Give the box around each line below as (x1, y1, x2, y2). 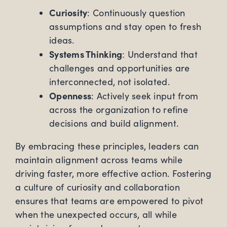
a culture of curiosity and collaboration (15, 181, 180, 194)
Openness (49, 89, 92, 102)
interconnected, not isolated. (49, 75, 170, 88)
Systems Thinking (49, 48, 123, 61)
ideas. (49, 34, 74, 47)
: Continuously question (87, 7, 185, 19)
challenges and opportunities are (49, 62, 190, 74)
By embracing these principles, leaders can (15, 140, 199, 153)
